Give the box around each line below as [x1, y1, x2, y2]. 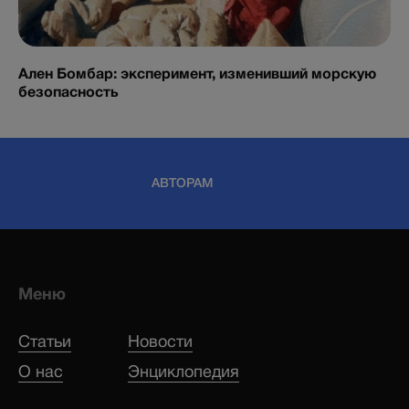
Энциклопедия [128, 362, 239, 381]
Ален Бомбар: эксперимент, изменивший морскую [18, 65, 376, 82]
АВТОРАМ [151, 175, 213, 191]
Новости [128, 331, 193, 351]
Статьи [18, 331, 71, 351]
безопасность [18, 83, 119, 100]
